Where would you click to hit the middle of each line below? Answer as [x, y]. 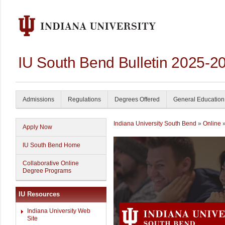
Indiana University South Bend [155, 124]
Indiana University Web [59, 211]
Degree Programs [47, 171]
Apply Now [37, 127]
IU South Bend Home [51, 145]
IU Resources [39, 194]
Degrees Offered [137, 99]
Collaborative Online [51, 163]
